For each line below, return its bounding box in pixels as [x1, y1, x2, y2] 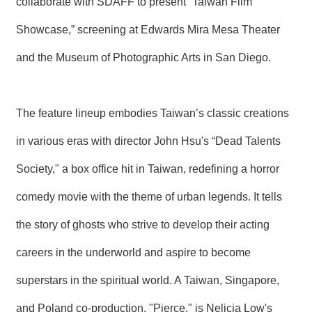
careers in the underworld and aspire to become [16, 246, 251, 258]
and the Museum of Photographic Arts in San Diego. [16, 51, 271, 63]
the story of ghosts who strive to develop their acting [16, 218, 270, 231]
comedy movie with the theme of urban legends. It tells [16, 190, 282, 203]
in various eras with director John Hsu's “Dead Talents [16, 134, 281, 147]
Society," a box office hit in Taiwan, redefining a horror [16, 162, 279, 175]
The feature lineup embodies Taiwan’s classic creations [16, 107, 289, 119]
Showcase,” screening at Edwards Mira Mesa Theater [16, 23, 280, 36]
